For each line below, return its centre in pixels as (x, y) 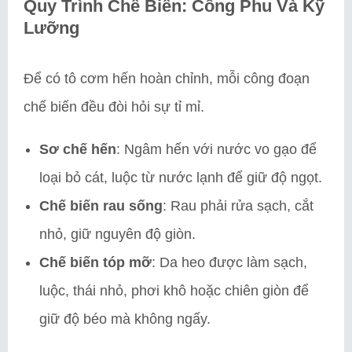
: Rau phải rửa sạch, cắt (238, 205)
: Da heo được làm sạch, (229, 262)
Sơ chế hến (78, 149)
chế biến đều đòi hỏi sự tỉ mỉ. (114, 106)
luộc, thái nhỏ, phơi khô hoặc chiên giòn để (174, 290)
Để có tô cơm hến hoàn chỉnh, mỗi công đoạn (167, 78)
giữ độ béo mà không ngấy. (125, 319)
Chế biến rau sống (101, 205)
